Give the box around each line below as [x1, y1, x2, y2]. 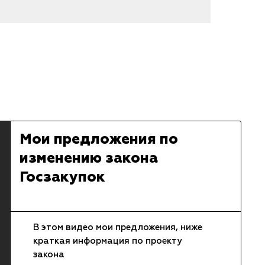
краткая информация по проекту [33, 237, 182, 245]
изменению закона [19, 151, 158, 166]
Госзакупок [19, 170, 105, 185]
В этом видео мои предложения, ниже [33, 223, 202, 232]
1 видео [32, 192, 65, 200]
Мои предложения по [19, 132, 178, 147]
